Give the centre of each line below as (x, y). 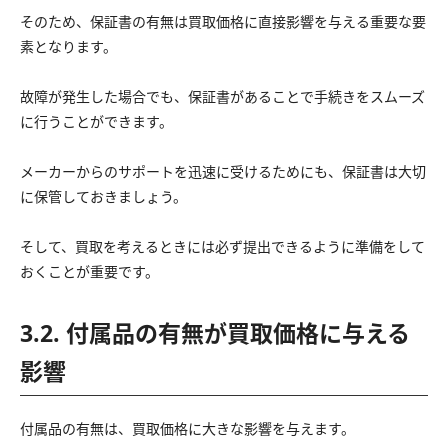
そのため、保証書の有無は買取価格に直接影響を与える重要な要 (223, 21)
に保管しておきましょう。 (103, 196)
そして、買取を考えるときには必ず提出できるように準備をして (222, 246)
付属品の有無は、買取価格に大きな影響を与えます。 (187, 428)
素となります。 (68, 46)
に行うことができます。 (96, 121)
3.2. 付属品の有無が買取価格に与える (215, 332)
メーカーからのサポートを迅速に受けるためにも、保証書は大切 (223, 171)
